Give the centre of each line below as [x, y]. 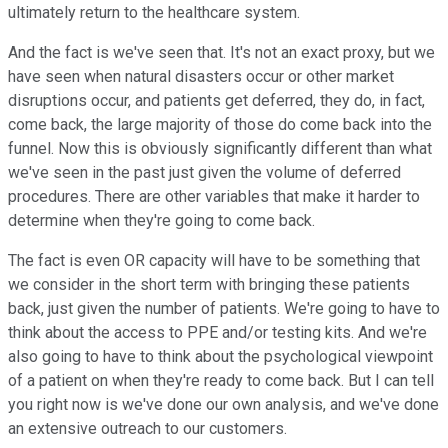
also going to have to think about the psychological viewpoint [220, 357]
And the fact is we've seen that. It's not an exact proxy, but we [221, 53]
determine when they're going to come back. [161, 221]
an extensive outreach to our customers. [147, 429]
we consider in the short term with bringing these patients [209, 285]
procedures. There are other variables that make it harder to [214, 197]
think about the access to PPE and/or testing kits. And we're [217, 333]
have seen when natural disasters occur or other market [201, 77]
